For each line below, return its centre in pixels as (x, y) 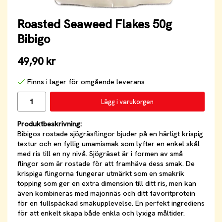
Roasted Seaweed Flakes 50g (95, 24)
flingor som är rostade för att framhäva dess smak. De (106, 164)
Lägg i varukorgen (127, 102)
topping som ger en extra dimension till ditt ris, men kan (107, 184)
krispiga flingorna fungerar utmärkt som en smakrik (101, 174)
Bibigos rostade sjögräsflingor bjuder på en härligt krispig (110, 134)
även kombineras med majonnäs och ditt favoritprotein (106, 194)
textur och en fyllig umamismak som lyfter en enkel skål (109, 144)
